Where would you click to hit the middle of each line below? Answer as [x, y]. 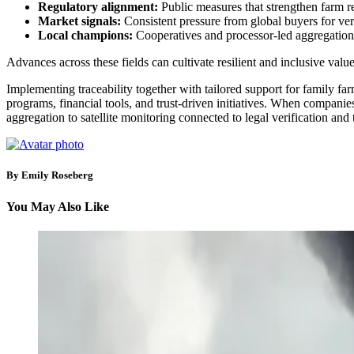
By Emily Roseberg [50, 175]
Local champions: [85, 36]
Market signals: [79, 21]
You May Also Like [58, 206]
